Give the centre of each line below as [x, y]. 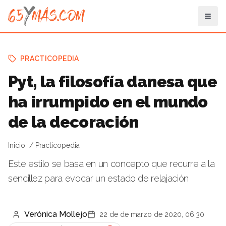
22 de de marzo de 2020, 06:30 [152, 214]
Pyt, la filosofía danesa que [113, 81]
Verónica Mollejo [56, 214]
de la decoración [73, 122]
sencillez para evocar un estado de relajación [98, 178]
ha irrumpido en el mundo [108, 102]
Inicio [17, 145]
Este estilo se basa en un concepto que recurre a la [111, 164]
